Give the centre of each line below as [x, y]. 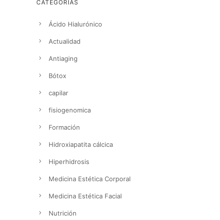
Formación [64, 127]
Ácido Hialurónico [75, 24]
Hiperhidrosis [69, 162]
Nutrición [63, 213]
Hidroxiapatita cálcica [81, 145]
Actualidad [65, 41]
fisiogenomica [70, 110]
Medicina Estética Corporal [90, 179]
